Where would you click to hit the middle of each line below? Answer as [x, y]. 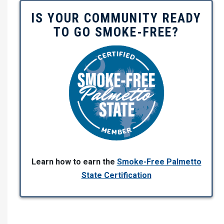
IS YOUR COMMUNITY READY [116, 18]
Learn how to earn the [74, 162]
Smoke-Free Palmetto [159, 162]
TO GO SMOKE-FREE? [116, 32]
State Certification [116, 175]
